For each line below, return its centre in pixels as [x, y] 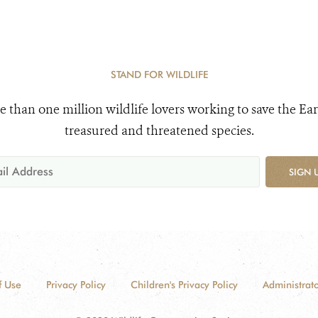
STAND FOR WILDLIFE [159, 74]
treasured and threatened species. [159, 130]
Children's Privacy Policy [184, 284]
